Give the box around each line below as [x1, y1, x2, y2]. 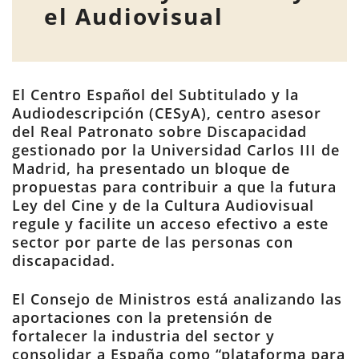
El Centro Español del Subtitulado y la [12, 85, 299, 104]
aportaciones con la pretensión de [12, 308, 272, 327]
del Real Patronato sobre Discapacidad [12, 122, 307, 141]
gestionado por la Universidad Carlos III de [12, 140, 340, 159]
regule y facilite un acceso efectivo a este [12, 214, 329, 233]
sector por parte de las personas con [12, 232, 293, 252]
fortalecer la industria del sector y [12, 326, 275, 345]
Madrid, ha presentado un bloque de [12, 159, 290, 178]
